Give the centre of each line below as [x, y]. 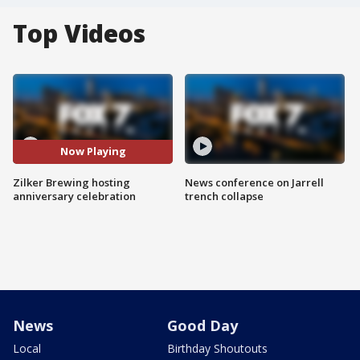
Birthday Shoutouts [217, 348]
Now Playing [93, 151]
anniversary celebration [74, 196]
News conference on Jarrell [254, 182]
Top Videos [79, 33]
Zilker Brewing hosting [72, 182]
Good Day [202, 325]
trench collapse [224, 196]
